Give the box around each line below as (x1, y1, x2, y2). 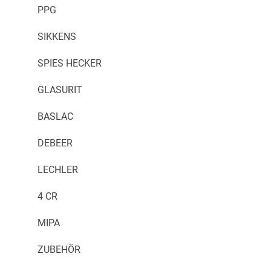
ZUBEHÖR (38, 244, 80, 255)
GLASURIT (38, 84, 82, 96)
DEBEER (38, 137, 73, 149)
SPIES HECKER (38, 57, 102, 69)
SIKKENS (38, 31, 76, 42)
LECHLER (38, 164, 78, 175)
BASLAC (38, 111, 73, 122)
